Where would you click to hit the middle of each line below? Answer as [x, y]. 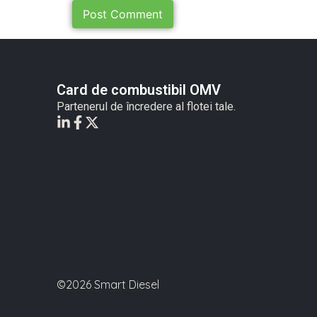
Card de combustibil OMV [139, 90]
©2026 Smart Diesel [108, 285]
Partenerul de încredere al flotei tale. [146, 106]
